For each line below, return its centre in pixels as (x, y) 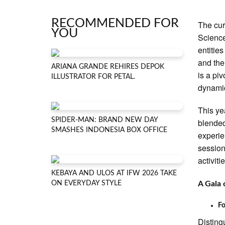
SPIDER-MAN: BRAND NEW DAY (104, 120)
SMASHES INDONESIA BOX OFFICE (109, 130)
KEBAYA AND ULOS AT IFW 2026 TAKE (114, 173)
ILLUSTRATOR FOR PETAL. (93, 77)
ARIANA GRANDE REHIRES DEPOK (108, 67)
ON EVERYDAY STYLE (86, 183)
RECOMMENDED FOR (115, 23)
